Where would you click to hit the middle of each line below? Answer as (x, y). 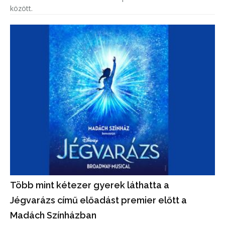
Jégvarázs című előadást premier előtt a (98, 200)
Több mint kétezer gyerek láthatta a (90, 185)
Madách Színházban (53, 215)
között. (21, 8)
